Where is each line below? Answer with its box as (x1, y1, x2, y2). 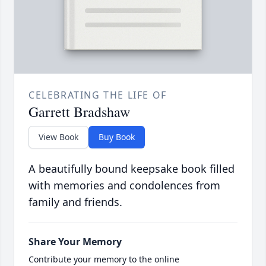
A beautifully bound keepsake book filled (28, 161, 235, 176)
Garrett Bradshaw (28, 102, 130, 121)
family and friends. (28, 194, 122, 209)
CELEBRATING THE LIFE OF (28, 88, 167, 102)
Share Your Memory (28, 235, 122, 248)
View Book (39, 131, 78, 142)
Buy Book (99, 131, 135, 142)
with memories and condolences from (28, 178, 220, 192)
